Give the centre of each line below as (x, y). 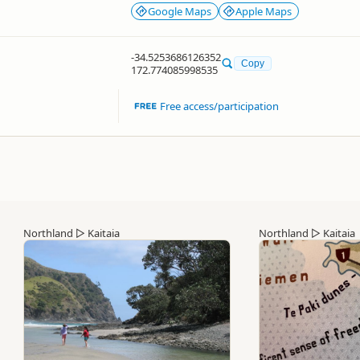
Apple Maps (264, 11)
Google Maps (180, 11)
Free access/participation (220, 106)
